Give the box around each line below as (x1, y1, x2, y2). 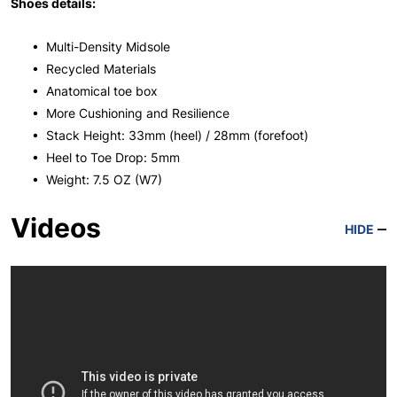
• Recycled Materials (28, 60, 156, 76)
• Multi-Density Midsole (28, 38, 170, 54)
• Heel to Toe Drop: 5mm (28, 149, 180, 165)
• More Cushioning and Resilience (28, 105, 230, 121)
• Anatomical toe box (28, 82, 158, 98)
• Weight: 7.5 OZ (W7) (28, 171, 162, 187)
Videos (11, 211, 101, 244)
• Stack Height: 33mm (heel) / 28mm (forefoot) (28, 127, 308, 143)
